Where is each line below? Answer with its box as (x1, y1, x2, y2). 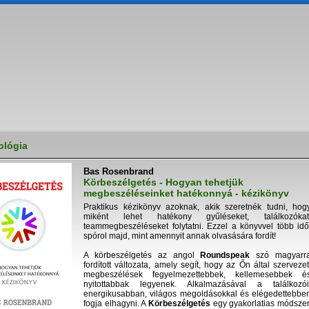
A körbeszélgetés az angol (83, 250, 195, 260)
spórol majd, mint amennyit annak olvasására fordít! (83, 231, 276, 241)
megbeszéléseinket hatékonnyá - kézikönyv (83, 188, 289, 199)
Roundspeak (194, 250, 250, 260)
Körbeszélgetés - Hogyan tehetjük (83, 177, 243, 188)
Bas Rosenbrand (83, 166, 154, 177)
